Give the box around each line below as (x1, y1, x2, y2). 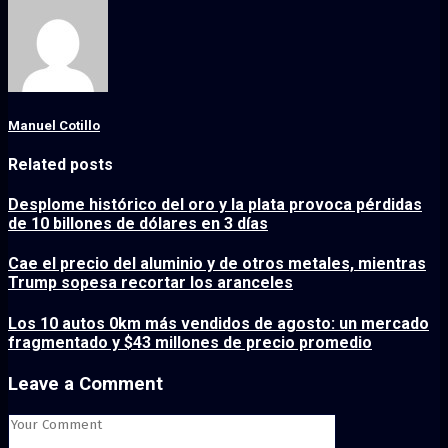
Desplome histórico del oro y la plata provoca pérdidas (8, 195, 422, 215)
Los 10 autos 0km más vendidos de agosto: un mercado (8, 313, 429, 333)
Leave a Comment (8, 372, 163, 395)
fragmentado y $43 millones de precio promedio (8, 332, 372, 352)
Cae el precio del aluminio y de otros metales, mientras (8, 254, 426, 274)
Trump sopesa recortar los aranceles (8, 273, 293, 293)
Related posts (8, 154, 113, 174)
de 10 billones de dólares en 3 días (8, 214, 268, 234)
